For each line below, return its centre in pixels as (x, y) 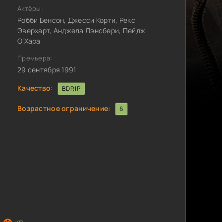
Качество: (35, 88)
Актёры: (30, 8)
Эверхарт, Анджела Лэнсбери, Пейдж (82, 30)
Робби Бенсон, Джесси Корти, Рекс (76, 20)
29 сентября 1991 (47, 70)
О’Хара (29, 41)
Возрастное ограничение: (64, 108)
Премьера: (35, 58)
